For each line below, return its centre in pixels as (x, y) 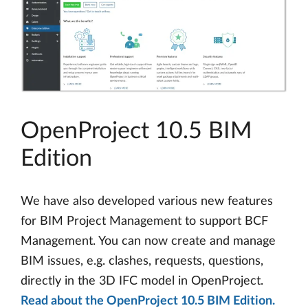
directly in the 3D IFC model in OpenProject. (142, 282)
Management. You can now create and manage (148, 242)
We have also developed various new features (147, 202)
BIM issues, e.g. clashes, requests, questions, (142, 262)
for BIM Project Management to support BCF (144, 222)
